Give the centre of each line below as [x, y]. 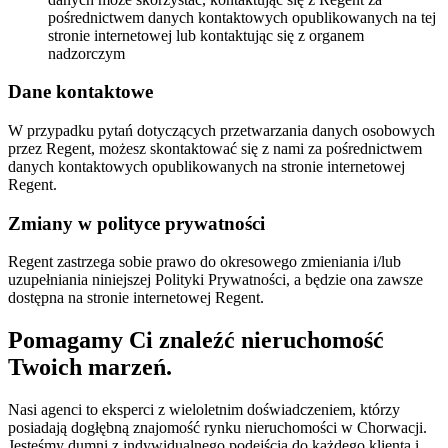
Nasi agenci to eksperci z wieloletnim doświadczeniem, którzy [204, 410]
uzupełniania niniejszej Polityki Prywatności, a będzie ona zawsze [215, 280]
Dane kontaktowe [80, 92]
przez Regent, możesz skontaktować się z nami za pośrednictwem [215, 149]
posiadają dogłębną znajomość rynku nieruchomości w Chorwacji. [217, 428]
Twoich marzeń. [90, 367]
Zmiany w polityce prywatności [136, 223]
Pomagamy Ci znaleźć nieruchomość [196, 340]
